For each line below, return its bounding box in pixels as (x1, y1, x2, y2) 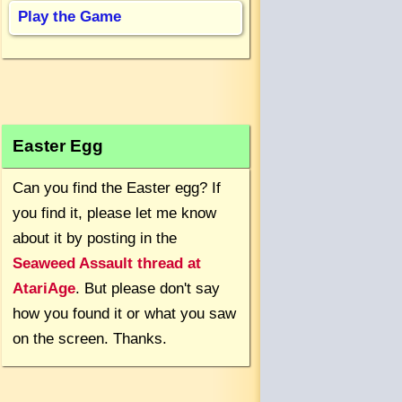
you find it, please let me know (13, 204, 216, 222)
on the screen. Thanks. (13, 329, 167, 347)
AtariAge (13, 279, 75, 297)
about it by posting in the (13, 229, 177, 247)
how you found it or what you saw (13, 304, 236, 322)
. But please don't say (75, 279, 220, 297)
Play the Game (18, 7, 121, 25)
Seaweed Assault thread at (13, 254, 201, 272)
